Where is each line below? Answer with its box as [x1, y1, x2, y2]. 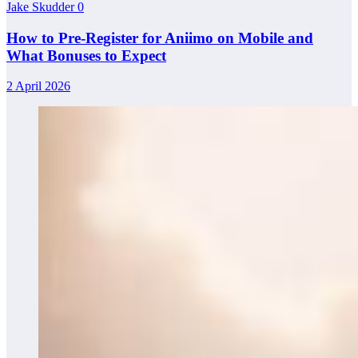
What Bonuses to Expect [6, 46, 166, 64]
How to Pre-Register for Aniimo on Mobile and [6, 29, 313, 46]
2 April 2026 [6, 79, 70, 93]
